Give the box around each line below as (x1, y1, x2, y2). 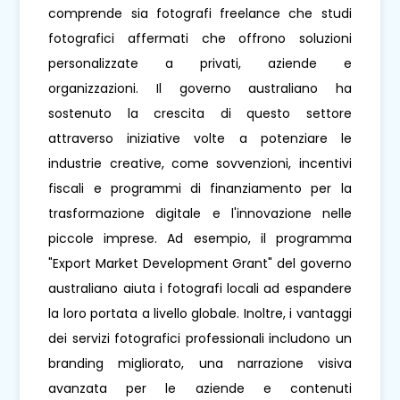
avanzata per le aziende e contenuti (48, 379, 352, 397)
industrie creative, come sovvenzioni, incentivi (48, 154, 352, 172)
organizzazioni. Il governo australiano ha (48, 79, 352, 97)
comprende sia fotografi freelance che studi (48, 4, 352, 22)
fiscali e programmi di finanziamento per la (48, 179, 352, 197)
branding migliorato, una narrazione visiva (48, 354, 352, 372)
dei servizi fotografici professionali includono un (48, 329, 352, 347)
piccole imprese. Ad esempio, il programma (48, 229, 352, 247)
